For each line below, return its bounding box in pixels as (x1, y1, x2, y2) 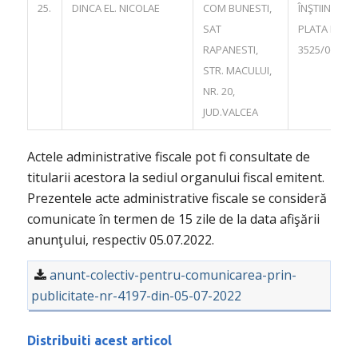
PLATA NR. (297, 21, 346, 36)
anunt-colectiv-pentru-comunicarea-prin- (49, 266, 296, 284)
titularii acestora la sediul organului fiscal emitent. (26, 168, 324, 186)
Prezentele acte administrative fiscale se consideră (26, 189, 327, 207)
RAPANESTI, (202, 42, 258, 57)
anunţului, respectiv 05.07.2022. (26, 230, 214, 249)
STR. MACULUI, (202, 62, 272, 78)
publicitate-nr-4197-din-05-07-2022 (30, 287, 241, 305)
